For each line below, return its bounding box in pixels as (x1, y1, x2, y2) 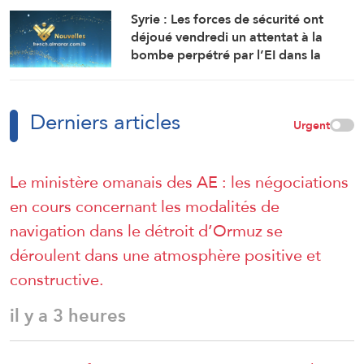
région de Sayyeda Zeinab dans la (131, 60, 333, 84)
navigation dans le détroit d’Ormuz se (10, 214, 283, 246)
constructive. (10, 263, 104, 295)
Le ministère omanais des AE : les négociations (10, 166, 349, 197)
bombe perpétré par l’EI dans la (131, 42, 322, 67)
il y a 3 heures (10, 298, 126, 332)
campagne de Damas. (131, 78, 262, 102)
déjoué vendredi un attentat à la (131, 24, 323, 49)
